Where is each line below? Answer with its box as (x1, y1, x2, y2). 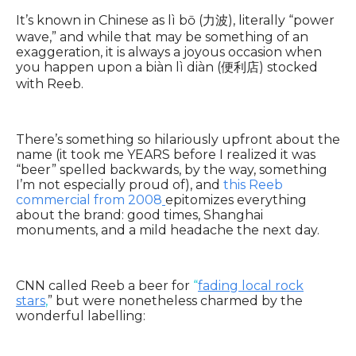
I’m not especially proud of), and (16, 177, 223, 193)
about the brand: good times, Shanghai (16, 207, 263, 223)
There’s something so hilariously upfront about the (16, 132, 340, 148)
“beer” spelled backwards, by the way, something (16, 162, 327, 178)
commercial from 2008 (16, 192, 162, 208)
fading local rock (198, 278, 304, 294)
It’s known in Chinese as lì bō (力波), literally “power (16, 13, 335, 29)
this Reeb (223, 177, 283, 193)
